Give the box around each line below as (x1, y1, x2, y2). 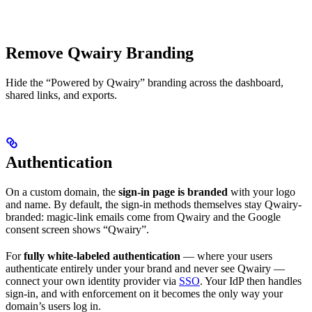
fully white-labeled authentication (24, 249, 180, 262)
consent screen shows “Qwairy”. (6, 223, 149, 235)
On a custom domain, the (6, 185, 118, 198)
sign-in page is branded (118, 185, 228, 198)
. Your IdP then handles (200, 274, 302, 287)
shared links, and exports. (6, 88, 117, 101)
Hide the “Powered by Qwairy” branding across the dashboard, (6, 76, 283, 88)
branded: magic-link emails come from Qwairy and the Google (6, 210, 281, 223)
